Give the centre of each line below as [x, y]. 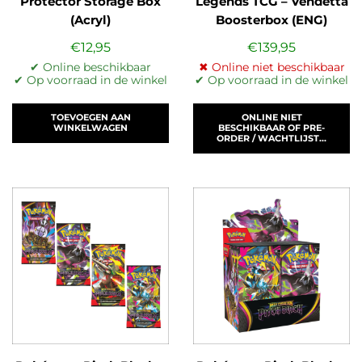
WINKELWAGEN [90, 128]
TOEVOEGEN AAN [90, 118]
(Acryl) [90, 20]
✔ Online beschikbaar [90, 67]
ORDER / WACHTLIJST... [271, 139]
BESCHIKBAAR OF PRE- [271, 128]
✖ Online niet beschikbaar [271, 67]
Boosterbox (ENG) [271, 20]
